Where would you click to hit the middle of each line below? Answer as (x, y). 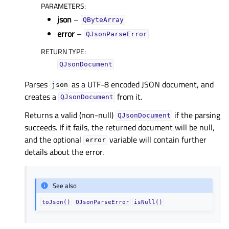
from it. (129, 96)
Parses (37, 84)
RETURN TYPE (63, 51)
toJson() (56, 202)
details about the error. (64, 152)
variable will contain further (157, 139)
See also (65, 185)
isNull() (148, 202)
